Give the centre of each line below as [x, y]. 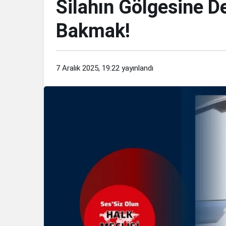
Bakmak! [93, 31]
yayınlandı [136, 68]
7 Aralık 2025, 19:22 [88, 68]
